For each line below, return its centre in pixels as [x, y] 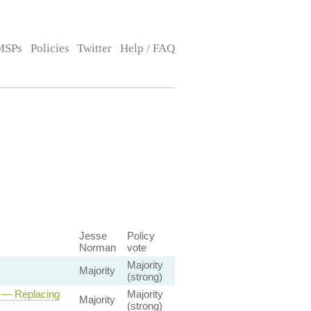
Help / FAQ [147, 48]
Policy [141, 236]
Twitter [95, 48]
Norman [97, 247]
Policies [50, 48]
